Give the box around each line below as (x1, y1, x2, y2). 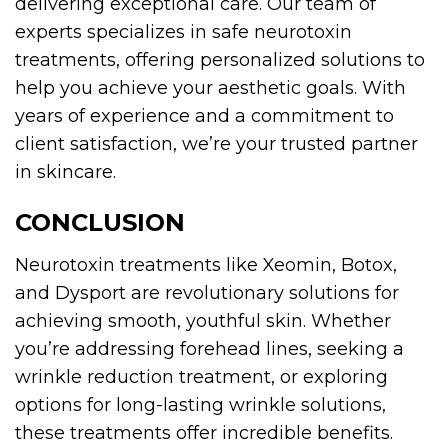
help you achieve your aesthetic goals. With (15, 76, 406, 99)
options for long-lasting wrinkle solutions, (15, 393, 386, 416)
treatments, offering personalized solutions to (15, 48, 425, 71)
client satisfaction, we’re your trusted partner (15, 132, 418, 155)
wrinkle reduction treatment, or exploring (15, 365, 388, 388)
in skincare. (15, 160, 116, 183)
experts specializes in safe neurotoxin (15, 20, 352, 43)
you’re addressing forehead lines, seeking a (15, 337, 404, 360)
